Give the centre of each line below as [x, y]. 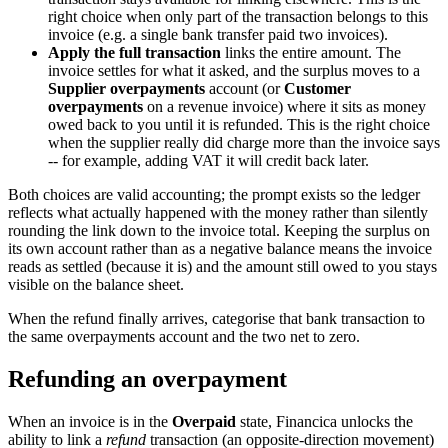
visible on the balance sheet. [96, 285]
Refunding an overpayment [147, 378]
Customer [317, 89]
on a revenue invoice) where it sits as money [284, 107]
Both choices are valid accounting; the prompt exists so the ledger [214, 195]
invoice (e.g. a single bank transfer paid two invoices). [218, 35]
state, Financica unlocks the [324, 421]
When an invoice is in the [90, 421]
